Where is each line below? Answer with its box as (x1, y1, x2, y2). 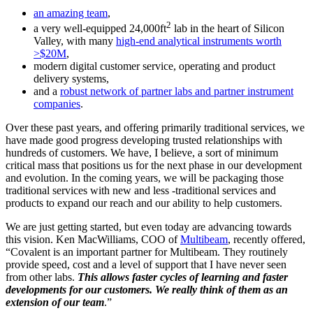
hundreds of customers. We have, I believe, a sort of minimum (6, 146, 278, 159)
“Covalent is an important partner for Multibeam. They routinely (6, 245, 288, 258)
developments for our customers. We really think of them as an (6, 283, 288, 296)
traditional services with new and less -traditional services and (6, 184, 276, 196)
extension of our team (6, 296, 104, 308)
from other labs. (6, 270, 78, 283)
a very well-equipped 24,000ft (34, 22, 166, 34)
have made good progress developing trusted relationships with (6, 133, 282, 146)
